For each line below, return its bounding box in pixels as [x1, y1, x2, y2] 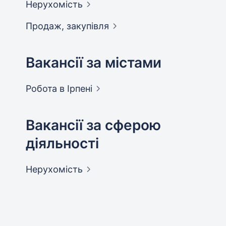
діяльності [25, 135, 99, 152]
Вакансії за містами [25, 54, 161, 72]
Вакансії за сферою [25, 117, 161, 134]
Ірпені [67, 83, 92, 94]
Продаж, [25, 21, 67, 32]
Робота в [25, 83, 67, 94]
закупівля [66, 21, 109, 32]
